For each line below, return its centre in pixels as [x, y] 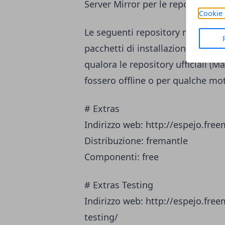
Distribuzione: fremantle [136, 141]
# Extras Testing [119, 185]
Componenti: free [122, 157]
